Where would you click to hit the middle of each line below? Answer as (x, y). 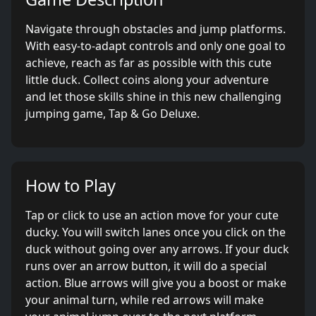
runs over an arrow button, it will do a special (146, 266)
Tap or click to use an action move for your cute (152, 215)
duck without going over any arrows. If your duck (157, 249)
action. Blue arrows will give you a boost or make (156, 283)
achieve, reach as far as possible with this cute (148, 63)
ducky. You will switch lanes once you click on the (156, 232)
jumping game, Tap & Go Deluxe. (113, 114)
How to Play (71, 186)
